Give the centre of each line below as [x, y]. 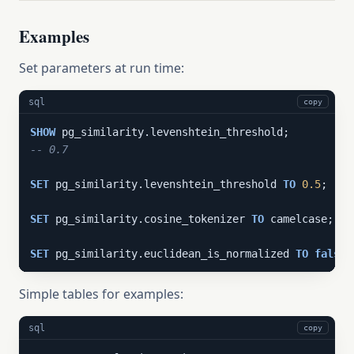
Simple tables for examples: [101, 294]
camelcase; [299, 219]
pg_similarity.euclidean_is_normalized [172, 254]
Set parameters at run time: [102, 68]
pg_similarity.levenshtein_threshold [166, 184]
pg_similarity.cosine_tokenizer [150, 219]
